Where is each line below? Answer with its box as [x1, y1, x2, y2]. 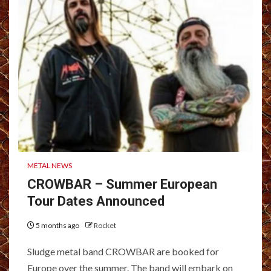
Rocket [94, 220, 116, 230]
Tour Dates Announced [27, 193, 165, 209]
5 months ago [34, 220, 80, 230]
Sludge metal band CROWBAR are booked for [27, 245, 219, 257]
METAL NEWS [27, 160, 72, 170]
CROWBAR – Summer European [27, 176, 217, 192]
